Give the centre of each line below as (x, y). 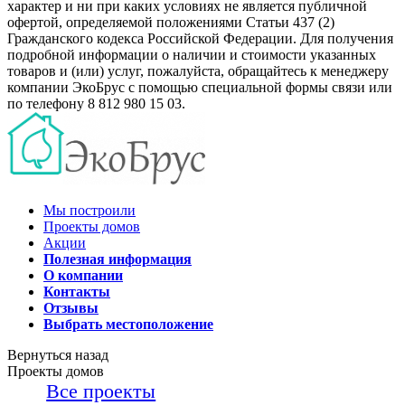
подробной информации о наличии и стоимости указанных (192, 54)
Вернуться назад (58, 354)
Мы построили (89, 210)
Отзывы (71, 307)
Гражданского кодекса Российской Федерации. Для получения (200, 38)
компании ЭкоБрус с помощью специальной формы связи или (200, 87)
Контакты (77, 291)
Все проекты (101, 391)
